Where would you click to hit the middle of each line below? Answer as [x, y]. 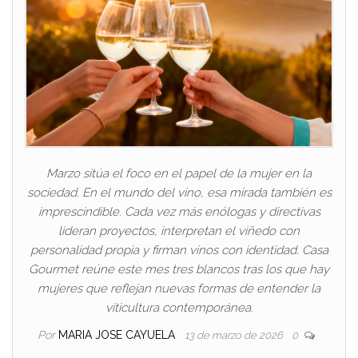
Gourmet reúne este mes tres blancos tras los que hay [179, 269]
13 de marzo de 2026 [235, 335]
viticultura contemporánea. [179, 307]
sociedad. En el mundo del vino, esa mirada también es [179, 192]
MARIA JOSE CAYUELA [118, 334]
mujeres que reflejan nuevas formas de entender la [179, 288]
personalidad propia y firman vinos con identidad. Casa [179, 250]
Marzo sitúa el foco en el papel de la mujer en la [179, 173]
